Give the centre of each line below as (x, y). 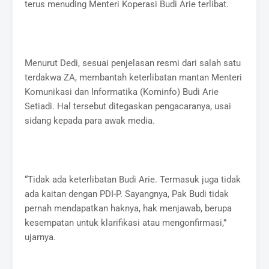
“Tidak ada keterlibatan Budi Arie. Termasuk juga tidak (133, 179)
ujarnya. (41, 237)
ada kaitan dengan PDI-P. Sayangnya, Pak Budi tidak (127, 194)
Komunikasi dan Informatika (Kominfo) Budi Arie (122, 92)
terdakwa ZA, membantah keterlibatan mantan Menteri (134, 77)
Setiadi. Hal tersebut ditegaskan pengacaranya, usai (128, 106)
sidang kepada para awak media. (90, 120)
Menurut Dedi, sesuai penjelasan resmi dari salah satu (133, 63)
